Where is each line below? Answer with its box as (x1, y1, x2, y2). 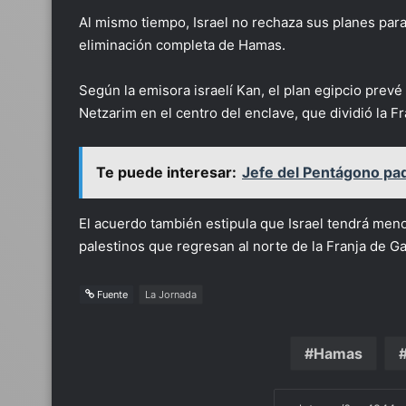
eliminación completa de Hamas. (79, 36, 285, 53)
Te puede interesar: (96, 163, 237, 181)
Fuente (94, 288, 128, 301)
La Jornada (145, 288, 197, 301)
